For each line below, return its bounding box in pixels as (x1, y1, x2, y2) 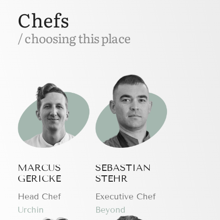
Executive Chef (95, 191, 156, 202)
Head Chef (17, 191, 61, 202)
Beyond (95, 204, 126, 215)
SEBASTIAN (95, 162, 151, 174)
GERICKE (17, 173, 61, 185)
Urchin (17, 204, 44, 215)
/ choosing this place (17, 28, 131, 48)
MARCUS (17, 162, 61, 174)
